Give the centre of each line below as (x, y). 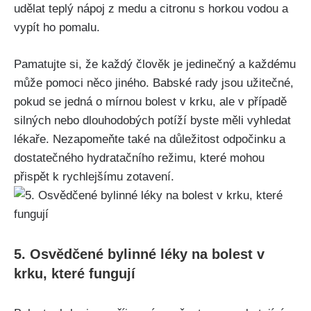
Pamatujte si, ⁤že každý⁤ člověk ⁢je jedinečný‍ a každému (155, 64)
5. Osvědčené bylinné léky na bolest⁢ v (139, 254)
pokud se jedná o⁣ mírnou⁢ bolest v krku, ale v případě (150, 101)
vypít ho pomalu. (57, 28)
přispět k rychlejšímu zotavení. (94, 176)
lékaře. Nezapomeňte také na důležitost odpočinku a (150, 139)
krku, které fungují (75, 273)
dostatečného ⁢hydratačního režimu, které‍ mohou (139, 158)
